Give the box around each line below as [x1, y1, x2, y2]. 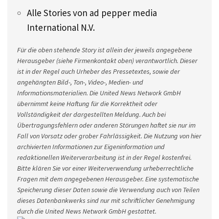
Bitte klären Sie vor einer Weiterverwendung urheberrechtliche [17, 163, 194, 173]
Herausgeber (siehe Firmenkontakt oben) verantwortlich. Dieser [17, 56, 197, 65]
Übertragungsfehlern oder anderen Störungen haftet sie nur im [17, 120, 196, 130]
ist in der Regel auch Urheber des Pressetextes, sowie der [17, 66, 180, 76]
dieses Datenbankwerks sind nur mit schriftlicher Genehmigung [17, 196, 195, 205]
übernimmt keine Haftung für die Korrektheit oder [17, 99, 157, 108]
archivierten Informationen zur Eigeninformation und [17, 142, 165, 151]
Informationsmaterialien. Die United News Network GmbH [17, 88, 181, 97]
